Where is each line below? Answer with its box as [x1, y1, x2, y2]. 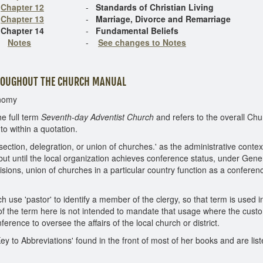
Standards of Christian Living [96, 1, 214, 13]
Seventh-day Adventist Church [41, 111, 154, 123]
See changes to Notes [98, 36, 186, 48]
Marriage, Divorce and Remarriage [96, 13, 231, 25]
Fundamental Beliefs [96, 25, 178, 36]
